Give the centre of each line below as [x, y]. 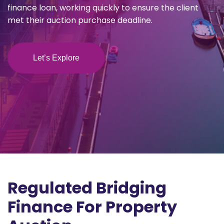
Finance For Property [92, 207]
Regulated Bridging [87, 188]
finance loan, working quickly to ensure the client [103, 8]
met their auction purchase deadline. [80, 20]
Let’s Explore [56, 58]
